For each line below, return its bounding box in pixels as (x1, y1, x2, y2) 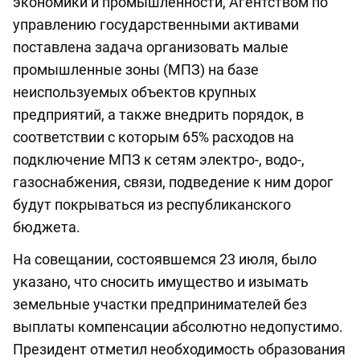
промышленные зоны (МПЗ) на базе (13, 61, 259, 79)
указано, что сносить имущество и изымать (13, 273, 309, 291)
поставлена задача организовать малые (13, 39, 288, 56)
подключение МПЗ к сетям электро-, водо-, (13, 151, 305, 169)
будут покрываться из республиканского (13, 196, 291, 214)
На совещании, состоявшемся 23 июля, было (13, 251, 317, 268)
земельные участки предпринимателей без (13, 296, 307, 313)
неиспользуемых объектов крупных (13, 84, 256, 101)
